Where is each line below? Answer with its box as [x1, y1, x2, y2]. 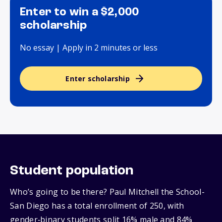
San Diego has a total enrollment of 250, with [10, 200, 184, 212]
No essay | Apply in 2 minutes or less [20, 42, 158, 54]
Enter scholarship [65, 74, 130, 84]
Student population [10, 164, 134, 178]
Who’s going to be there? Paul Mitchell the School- [10, 186, 205, 198]
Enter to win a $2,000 [20, 6, 139, 19]
